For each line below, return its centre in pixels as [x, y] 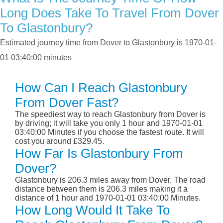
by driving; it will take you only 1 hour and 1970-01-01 [109, 123]
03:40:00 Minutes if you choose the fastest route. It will [110, 132]
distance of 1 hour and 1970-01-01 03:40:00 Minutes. [108, 198]
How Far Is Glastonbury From [99, 154]
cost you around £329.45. [59, 141]
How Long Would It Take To [92, 210]
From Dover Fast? [67, 103]
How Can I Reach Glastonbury [101, 88]
